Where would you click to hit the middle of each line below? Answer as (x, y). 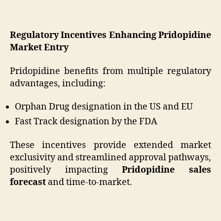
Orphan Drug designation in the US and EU (104, 107)
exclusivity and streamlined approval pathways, (110, 157)
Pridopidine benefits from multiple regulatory (110, 71)
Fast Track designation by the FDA (86, 122)
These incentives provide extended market (110, 145)
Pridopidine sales (167, 170)
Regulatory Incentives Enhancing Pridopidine (110, 36)
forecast (28, 182)
